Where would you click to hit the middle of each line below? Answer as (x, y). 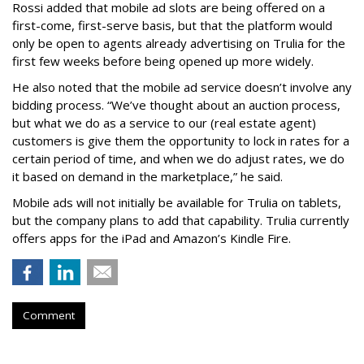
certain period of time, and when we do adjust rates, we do (178, 159)
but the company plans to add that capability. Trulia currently (181, 221)
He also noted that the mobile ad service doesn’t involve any (182, 87)
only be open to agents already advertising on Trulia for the (179, 43)
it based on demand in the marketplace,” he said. (147, 177)
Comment (49, 316)
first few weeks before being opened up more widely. (163, 61)
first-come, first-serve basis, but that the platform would (172, 26)
